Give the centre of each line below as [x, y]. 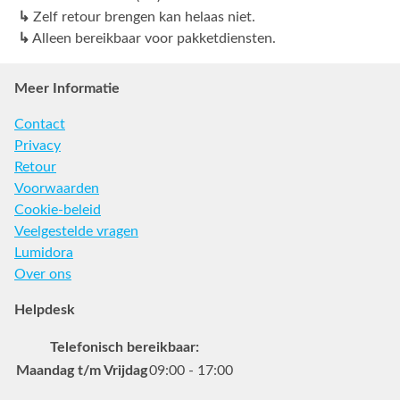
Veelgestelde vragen [76, 231]
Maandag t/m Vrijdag [82, 370]
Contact [40, 124]
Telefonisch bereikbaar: [125, 347]
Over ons [43, 274]
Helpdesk [45, 309]
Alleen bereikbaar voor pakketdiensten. [153, 38]
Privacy [37, 145]
